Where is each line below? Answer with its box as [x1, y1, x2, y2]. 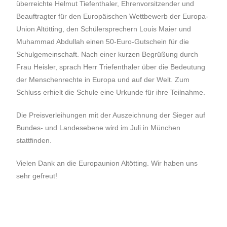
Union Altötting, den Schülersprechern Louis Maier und [16, 24, 192, 33]
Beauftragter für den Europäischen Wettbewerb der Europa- [16, 12, 209, 20]
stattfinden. [16, 136, 52, 144]
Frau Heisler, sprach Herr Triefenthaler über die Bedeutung [16, 62, 206, 71]
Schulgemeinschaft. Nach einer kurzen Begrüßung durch [16, 50, 199, 58]
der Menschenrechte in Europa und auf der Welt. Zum [16, 75, 190, 84]
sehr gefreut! [16, 171, 58, 180]
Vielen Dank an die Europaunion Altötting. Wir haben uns [16, 159, 198, 167]
